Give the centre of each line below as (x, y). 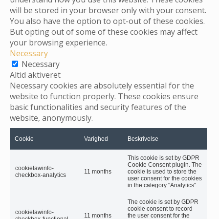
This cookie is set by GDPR (164, 158)
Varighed (96, 139)
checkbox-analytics (41, 175)
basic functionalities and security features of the (98, 107)
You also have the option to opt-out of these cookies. (107, 21)
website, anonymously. (51, 118)
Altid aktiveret (35, 75)
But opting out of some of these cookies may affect (104, 32)
